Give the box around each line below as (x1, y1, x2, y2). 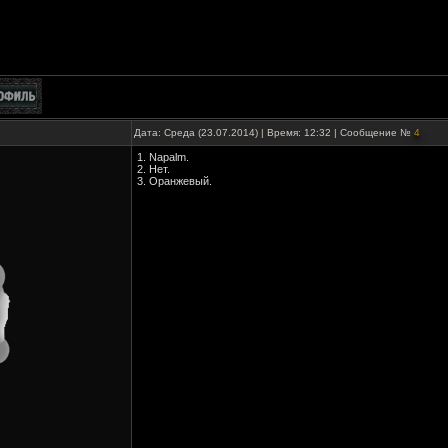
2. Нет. (137, 163, 170, 175)
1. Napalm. (137, 151, 189, 163)
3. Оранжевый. (137, 175, 212, 187)
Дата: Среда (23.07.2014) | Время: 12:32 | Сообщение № (134, 127, 414, 138)
